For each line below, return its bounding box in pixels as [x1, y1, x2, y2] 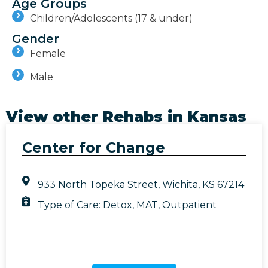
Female [30, 47, 66, 59]
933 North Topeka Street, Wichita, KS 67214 [38, 178, 245, 190]
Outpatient [162, 199, 217, 211]
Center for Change [22, 138, 165, 156]
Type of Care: [38, 199, 103, 211]
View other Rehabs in [6, 107, 188, 126]
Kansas [188, 107, 246, 126]
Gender [12, 31, 59, 46]
